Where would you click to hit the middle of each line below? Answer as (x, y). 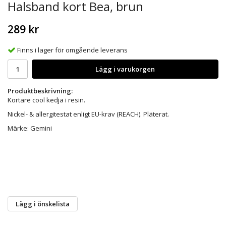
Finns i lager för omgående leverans (72, 50)
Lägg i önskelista (43, 204)
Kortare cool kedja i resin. (46, 100)
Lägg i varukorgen (125, 69)
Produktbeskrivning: (40, 91)
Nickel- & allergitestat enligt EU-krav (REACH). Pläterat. (88, 114)
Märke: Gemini (30, 128)
